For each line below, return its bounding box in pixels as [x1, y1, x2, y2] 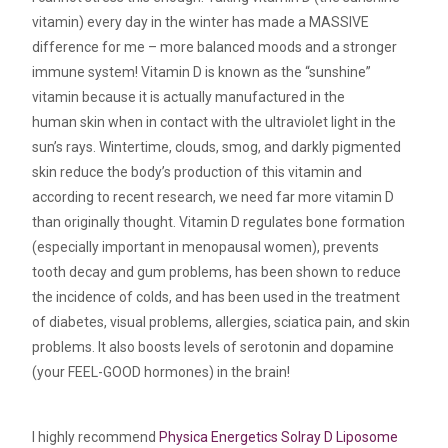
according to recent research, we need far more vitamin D [32, 188, 395, 205]
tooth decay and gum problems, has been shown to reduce [32, 263, 402, 280]
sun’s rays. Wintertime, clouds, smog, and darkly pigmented [32, 138, 402, 155]
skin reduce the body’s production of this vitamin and [32, 163, 363, 180]
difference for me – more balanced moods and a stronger [32, 38, 398, 55]
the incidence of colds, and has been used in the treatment [32, 288, 401, 305]
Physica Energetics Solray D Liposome [159, 428, 399, 445]
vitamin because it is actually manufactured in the [32, 88, 346, 105]
